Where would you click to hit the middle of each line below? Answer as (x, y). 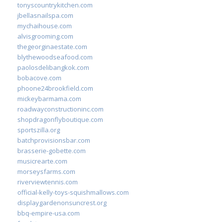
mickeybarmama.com (49, 98)
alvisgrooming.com (45, 36)
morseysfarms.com (46, 171)
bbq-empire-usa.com (49, 213)
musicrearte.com (42, 161)
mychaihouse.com (45, 26)
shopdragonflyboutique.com (60, 119)
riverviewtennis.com (48, 182)
